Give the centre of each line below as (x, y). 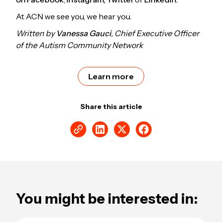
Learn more (111, 76)
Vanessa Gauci (83, 33)
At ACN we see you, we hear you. (74, 16)
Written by (36, 33)
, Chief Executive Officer (155, 33)
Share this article (111, 106)
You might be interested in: (107, 198)
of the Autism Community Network (80, 45)
